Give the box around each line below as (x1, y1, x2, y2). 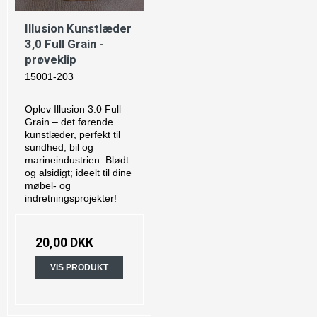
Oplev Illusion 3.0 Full (25, 103, 121, 115)
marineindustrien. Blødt (25, 154, 129, 166)
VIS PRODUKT (50, 263, 108, 273)
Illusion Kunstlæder (25, 21, 132, 36)
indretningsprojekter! (25, 192, 117, 204)
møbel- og (25, 180, 71, 192)
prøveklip (25, 52, 76, 67)
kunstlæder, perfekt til (25, 129, 120, 141)
